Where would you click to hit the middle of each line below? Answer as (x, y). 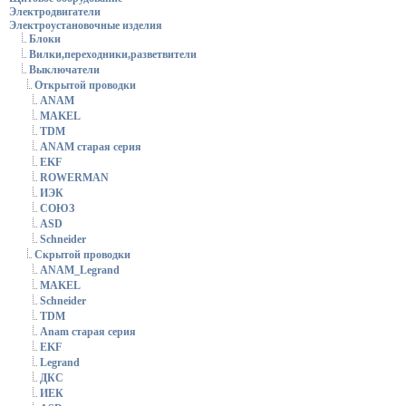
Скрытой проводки (82, 255)
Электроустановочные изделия (86, 25)
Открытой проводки (85, 86)
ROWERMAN (74, 178)
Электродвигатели (55, 12)
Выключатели (64, 70)
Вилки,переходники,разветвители (113, 55)
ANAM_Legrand (80, 271)
